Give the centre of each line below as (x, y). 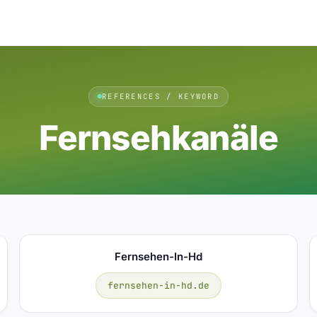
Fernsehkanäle (158, 137)
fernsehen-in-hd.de (158, 285)
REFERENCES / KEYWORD (161, 96)
